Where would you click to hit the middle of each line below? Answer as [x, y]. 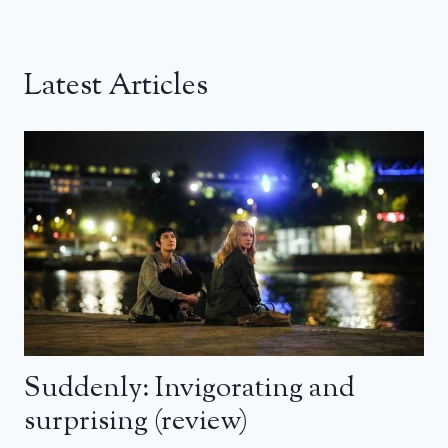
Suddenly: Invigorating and [189, 388]
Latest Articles [116, 87]
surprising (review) [136, 421]
